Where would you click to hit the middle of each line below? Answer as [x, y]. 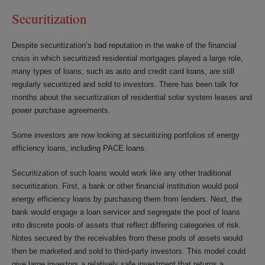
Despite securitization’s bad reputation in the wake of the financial [124, 45]
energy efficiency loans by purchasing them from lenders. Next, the [127, 199]
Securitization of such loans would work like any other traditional [122, 173]
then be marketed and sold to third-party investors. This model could [129, 251]
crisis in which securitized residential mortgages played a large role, [127, 58]
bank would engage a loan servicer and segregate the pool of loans [126, 212]
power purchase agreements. [61, 110]
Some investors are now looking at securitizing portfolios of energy [126, 135]
